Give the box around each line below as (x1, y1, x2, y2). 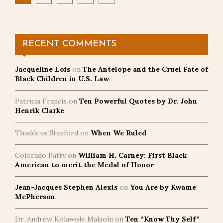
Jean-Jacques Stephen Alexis (15, 182, 117, 192)
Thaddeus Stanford (15, 128, 78, 137)
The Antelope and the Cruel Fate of (83, 64, 208, 74)
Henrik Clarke (15, 106, 64, 115)
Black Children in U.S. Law (15, 74, 109, 83)
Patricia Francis (15, 96, 67, 106)
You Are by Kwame (130, 182, 196, 192)
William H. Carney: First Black (78, 150, 187, 160)
